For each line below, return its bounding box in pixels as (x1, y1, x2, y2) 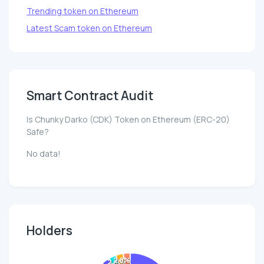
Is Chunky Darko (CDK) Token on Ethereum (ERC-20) (27, 114, 230, 126)
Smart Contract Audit (27, 87, 153, 104)
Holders (27, 222, 72, 239)
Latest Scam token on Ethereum (27, 22, 152, 34)
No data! (27, 148, 61, 160)
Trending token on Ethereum (27, 5, 138, 17)
